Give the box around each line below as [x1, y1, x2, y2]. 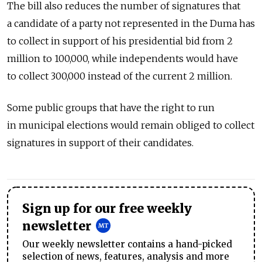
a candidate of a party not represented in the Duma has [7, 18, 255, 30]
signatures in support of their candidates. [7, 137, 194, 149]
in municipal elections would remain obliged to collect [7, 119, 254, 132]
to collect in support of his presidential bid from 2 [7, 35, 233, 47]
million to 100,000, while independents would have [7, 53, 238, 65]
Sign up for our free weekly [22, 201, 192, 217]
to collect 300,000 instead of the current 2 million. [7, 70, 232, 82]
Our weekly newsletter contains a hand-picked [22, 239, 232, 250]
